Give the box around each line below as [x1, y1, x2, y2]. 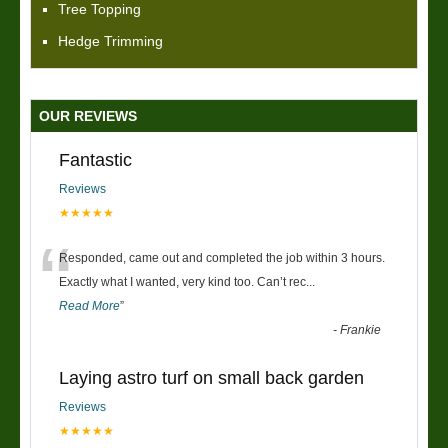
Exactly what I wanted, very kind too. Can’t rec [59, 275, 306, 290]
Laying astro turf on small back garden [59, 368, 364, 389]
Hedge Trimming [58, 33, 163, 50]
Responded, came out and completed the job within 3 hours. [59, 251, 385, 266]
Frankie [340, 323, 382, 338]
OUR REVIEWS [39, 108, 137, 125]
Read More [59, 299, 120, 314]
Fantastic [59, 150, 132, 171]
